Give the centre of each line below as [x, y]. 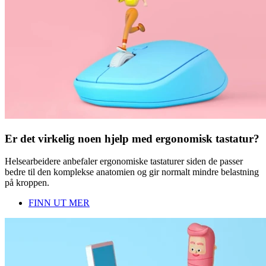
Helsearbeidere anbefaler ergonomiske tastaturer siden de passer [124, 161]
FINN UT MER [59, 203]
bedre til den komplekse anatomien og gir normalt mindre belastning [132, 172]
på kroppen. [27, 183]
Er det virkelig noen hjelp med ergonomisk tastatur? [132, 138]
